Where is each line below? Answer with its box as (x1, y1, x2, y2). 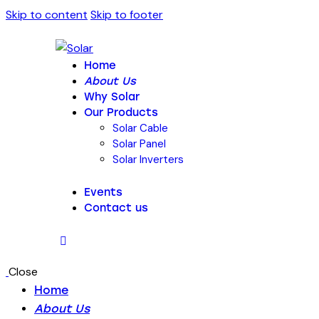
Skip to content (6, 7, 88, 22)
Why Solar (84, 90, 140, 103)
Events (84, 185, 122, 199)
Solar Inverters (113, 152, 184, 167)
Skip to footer (90, 7, 163, 22)
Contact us (84, 201, 148, 214)
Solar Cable (113, 121, 168, 135)
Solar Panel (113, 137, 166, 151)
